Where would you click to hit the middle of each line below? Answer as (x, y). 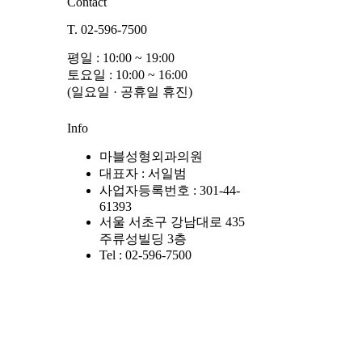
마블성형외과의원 (151, 157)
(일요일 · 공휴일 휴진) (130, 92)
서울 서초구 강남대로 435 (172, 222)
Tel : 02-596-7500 (145, 255)
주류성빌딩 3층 (143, 239)
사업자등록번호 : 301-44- (170, 191)
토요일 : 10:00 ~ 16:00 (127, 75)
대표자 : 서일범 (143, 174)
